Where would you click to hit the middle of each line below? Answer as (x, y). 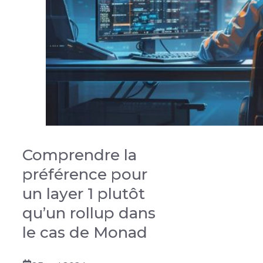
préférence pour (85, 174)
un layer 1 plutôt (84, 193)
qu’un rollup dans (89, 213)
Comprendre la (80, 155)
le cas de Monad (85, 232)
